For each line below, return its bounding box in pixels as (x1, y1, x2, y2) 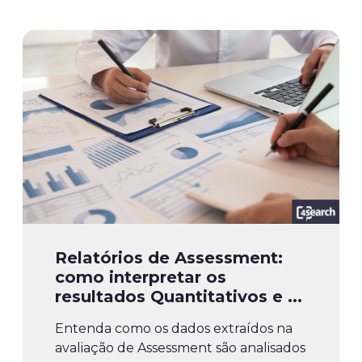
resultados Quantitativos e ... (55, 287, 302, 307)
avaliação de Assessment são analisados (55, 340, 305, 356)
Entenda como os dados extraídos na (55, 321, 293, 337)
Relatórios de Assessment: (55, 248, 283, 268)
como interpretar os (55, 267, 226, 288)
